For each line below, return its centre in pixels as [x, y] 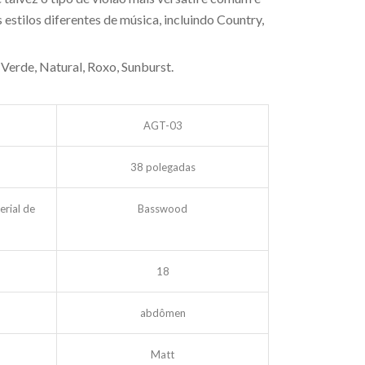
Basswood [163, 209]
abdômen [163, 313]
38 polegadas [163, 167]
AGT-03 [163, 125]
